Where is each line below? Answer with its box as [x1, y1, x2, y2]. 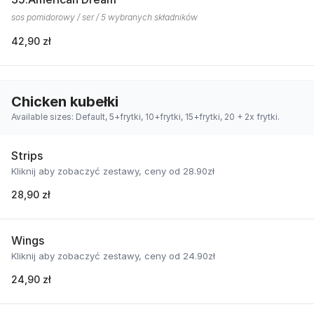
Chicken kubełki [11, 93, 118, 110]
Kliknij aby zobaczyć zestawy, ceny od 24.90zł [11, 250, 215, 261]
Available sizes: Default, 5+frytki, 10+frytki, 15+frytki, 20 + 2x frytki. [11, 111, 280, 122]
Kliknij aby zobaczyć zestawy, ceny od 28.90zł [11, 165, 214, 177]
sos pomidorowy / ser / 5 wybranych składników [11, 12, 198, 22]
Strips [11, 149, 43, 163]
